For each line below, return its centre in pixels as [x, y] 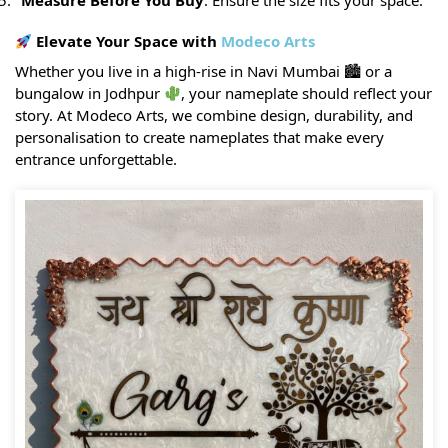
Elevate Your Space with [127, 41]
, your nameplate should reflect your [307, 93]
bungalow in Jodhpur [89, 93]
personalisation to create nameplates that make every [199, 137]
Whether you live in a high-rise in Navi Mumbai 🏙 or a [203, 71]
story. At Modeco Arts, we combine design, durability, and [214, 115]
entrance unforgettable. [96, 159]
